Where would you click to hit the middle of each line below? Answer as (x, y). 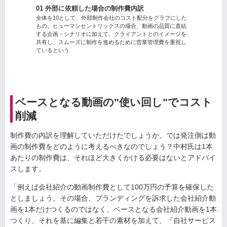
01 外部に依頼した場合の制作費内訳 (90, 9)
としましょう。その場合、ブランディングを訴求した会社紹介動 (113, 198)
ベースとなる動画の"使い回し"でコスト (114, 102)
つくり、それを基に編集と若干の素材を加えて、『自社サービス (113, 220)
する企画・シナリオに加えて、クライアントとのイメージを (111, 34)
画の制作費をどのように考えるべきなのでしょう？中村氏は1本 (111, 146)
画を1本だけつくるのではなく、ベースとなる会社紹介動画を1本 (113, 209)
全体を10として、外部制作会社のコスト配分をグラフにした (111, 18)
